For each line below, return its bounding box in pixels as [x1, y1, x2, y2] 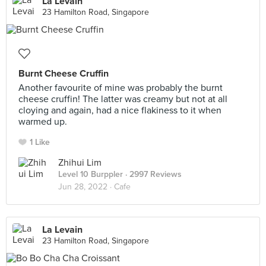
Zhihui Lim [58, 157, 102, 169]
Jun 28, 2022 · [58, 182, 114, 192]
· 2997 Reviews [123, 169, 182, 179]
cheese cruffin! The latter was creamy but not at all [18, 93, 227, 105]
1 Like [30, 137, 50, 147]
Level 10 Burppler [58, 169, 123, 179]
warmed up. [18, 116, 67, 128]
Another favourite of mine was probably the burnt [18, 82, 223, 94]
